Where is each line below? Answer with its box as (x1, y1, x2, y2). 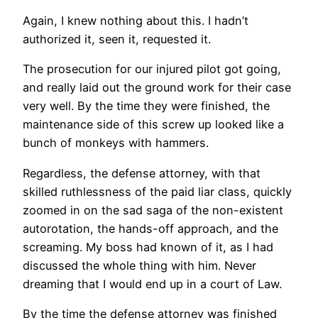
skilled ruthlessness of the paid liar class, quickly (23, 184, 292, 199)
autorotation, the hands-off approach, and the (23, 221, 278, 236)
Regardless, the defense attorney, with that (23, 165, 261, 180)
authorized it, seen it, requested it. (23, 32, 211, 47)
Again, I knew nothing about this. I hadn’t (23, 13, 248, 28)
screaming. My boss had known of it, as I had (23, 239, 273, 254)
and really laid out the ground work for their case (23, 80, 291, 95)
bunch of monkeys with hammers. (23, 136, 209, 150)
